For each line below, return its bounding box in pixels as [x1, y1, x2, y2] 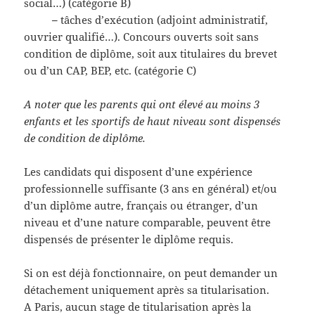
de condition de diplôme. [24, 131, 146, 146]
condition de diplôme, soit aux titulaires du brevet [24, 46, 278, 61]
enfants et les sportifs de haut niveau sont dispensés [24, 114, 281, 129]
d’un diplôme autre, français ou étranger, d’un [24, 198, 259, 213]
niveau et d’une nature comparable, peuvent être [24, 215, 271, 230]
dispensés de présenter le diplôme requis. [24, 232, 234, 247]
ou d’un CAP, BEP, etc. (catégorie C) [24, 63, 197, 78]
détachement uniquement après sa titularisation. [24, 283, 270, 297]
